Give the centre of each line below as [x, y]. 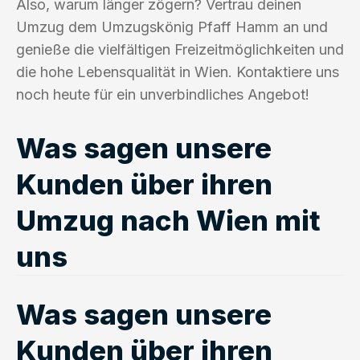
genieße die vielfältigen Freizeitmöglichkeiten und [180, 49]
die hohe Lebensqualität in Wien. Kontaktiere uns [178, 72]
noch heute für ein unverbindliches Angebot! [163, 94]
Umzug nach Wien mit [168, 220]
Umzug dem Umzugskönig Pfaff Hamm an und [172, 27]
